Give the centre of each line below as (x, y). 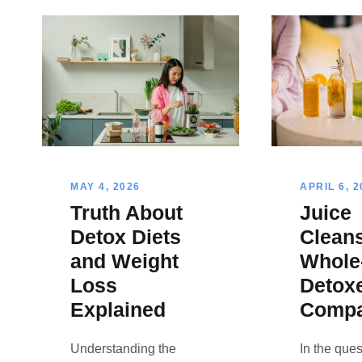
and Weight (124, 261)
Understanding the (123, 349)
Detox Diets (126, 237)
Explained (118, 310)
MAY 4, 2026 (105, 187)
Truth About (126, 213)
